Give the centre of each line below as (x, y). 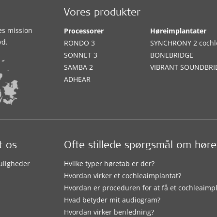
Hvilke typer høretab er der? (109, 163)
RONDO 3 (80, 43)
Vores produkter (102, 13)
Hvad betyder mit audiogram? (112, 200)
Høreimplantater (178, 31)
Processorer (84, 31)
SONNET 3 (81, 55)
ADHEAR (77, 79)
